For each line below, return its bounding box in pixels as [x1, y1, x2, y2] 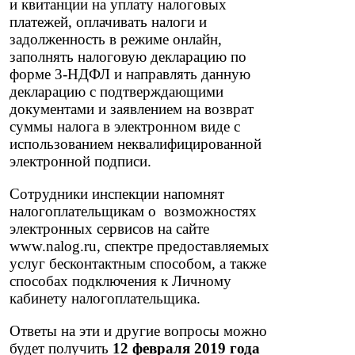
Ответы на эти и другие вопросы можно [10, 322, 268, 339]
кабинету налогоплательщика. [10, 289, 201, 307]
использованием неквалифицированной [10, 136, 262, 153]
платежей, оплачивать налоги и [10, 13, 208, 31]
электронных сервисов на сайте [10, 219, 210, 237]
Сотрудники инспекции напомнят [10, 185, 225, 202]
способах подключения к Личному [10, 272, 232, 289]
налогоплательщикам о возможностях [10, 202, 258, 219]
